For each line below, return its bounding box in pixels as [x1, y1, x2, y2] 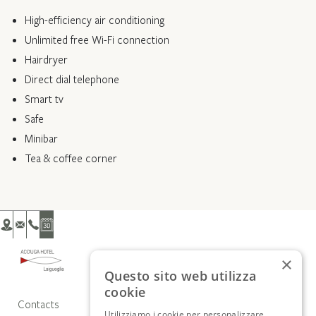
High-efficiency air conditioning [25, 13, 164, 27]
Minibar [25, 131, 58, 145]
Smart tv [25, 92, 63, 106]
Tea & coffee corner [25, 151, 117, 165]
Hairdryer [25, 52, 68, 66]
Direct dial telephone [25, 72, 119, 86]
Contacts [18, 297, 59, 312]
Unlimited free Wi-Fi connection [25, 32, 169, 47]
